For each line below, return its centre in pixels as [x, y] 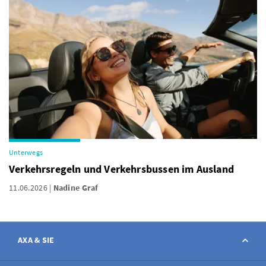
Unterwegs [26, 152]
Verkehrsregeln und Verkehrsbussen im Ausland [121, 169]
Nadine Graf [76, 188]
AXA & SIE [36, 240]
